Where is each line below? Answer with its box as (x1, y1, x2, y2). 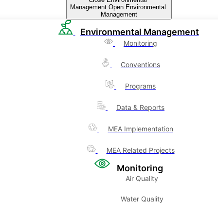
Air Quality (126, 174, 158, 182)
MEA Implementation (108, 125, 173, 133)
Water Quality (120, 195, 163, 203)
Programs (125, 82, 156, 90)
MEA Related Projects (106, 146, 175, 154)
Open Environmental (108, 3, 168, 11)
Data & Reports (116, 103, 164, 111)
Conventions (121, 60, 160, 69)
